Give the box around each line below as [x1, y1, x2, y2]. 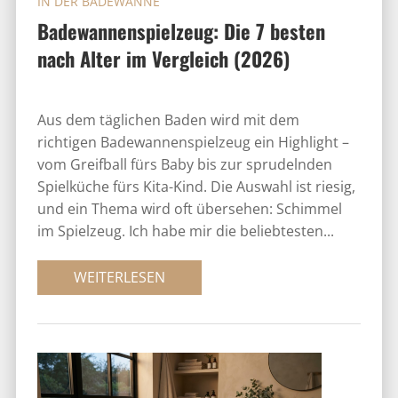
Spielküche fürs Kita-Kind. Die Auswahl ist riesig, [36, 177, 355, 197]
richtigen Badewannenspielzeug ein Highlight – [36, 132, 349, 153]
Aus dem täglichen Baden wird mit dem [36, 110, 299, 131]
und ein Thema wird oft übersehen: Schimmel [36, 199, 342, 219]
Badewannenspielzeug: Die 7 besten [36, 16, 325, 46]
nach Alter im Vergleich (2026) [36, 44, 290, 74]
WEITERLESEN [73, 267, 165, 288]
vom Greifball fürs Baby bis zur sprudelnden [36, 155, 332, 175]
